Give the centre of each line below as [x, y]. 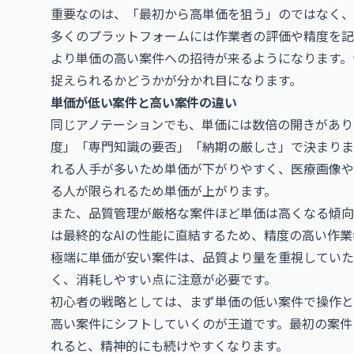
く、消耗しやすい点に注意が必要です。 [164, 279]
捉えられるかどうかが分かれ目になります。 [176, 80]
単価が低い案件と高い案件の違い [144, 102]
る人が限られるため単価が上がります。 [164, 190]
